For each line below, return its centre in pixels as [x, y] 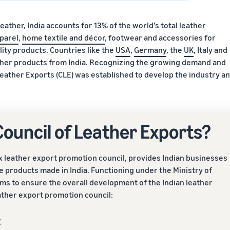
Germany [150, 50]
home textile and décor [63, 37]
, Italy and [210, 50]
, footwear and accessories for [160, 37]
